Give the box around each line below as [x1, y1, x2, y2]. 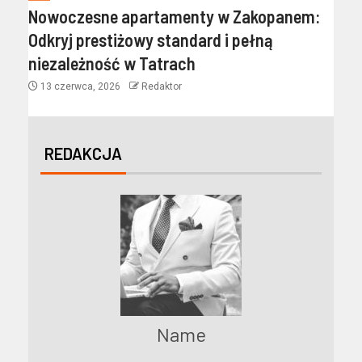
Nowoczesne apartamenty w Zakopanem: [28, 6, 320, 27]
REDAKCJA [44, 144, 122, 164]
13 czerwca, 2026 [38, 81, 123, 93]
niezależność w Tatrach [28, 53, 196, 74]
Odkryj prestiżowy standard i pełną [28, 29, 273, 51]
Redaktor [141, 81, 182, 93]
